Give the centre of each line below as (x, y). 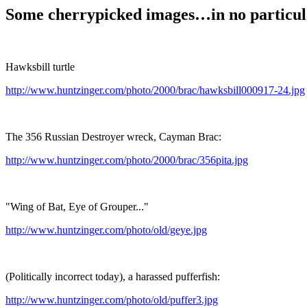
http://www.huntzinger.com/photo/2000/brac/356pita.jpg (127, 160)
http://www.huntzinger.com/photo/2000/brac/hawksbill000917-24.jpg (155, 90)
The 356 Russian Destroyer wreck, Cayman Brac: (113, 136)
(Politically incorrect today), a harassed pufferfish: (113, 276)
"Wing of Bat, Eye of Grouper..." (77, 206)
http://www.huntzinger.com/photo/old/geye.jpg (106, 230)
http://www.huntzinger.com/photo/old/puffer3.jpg (112, 299)
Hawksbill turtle (40, 66)
